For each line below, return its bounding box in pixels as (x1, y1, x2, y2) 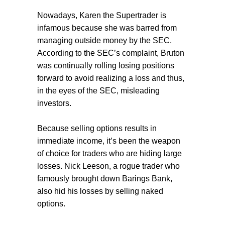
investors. (37, 99, 71, 108)
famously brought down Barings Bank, (37, 174, 172, 183)
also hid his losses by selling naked (37, 187, 163, 196)
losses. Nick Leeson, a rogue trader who (37, 162, 180, 171)
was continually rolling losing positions (37, 61, 174, 70)
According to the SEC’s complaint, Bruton (37, 49, 184, 58)
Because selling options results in (37, 124, 157, 133)
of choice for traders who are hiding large (37, 149, 182, 158)
